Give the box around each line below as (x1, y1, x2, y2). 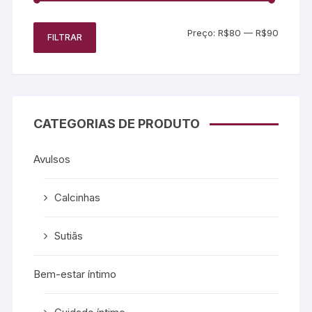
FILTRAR (47, 31, 83, 42)
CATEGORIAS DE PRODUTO (33, 116, 201, 131)
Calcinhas (54, 190, 101, 204)
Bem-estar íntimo (33, 267, 117, 281)
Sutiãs (54, 228, 84, 242)
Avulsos (33, 152, 71, 166)
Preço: (187, 26, 218, 38)
